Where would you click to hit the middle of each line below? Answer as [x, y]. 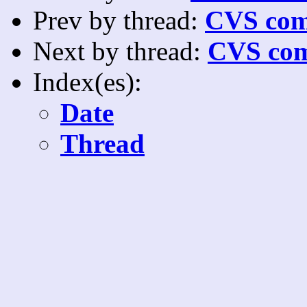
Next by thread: [120, 51]
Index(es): [87, 82]
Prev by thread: [119, 20]
